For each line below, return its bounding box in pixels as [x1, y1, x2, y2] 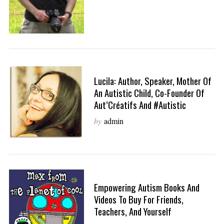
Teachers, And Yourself [93, 204, 171, 218]
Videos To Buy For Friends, [93, 192, 183, 206]
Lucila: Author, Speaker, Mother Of [93, 73, 211, 87]
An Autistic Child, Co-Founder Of [93, 85, 204, 99]
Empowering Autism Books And [93, 180, 199, 194]
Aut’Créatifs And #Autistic [93, 97, 186, 111]
